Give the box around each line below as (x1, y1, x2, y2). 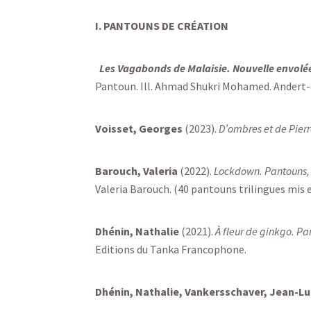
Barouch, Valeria (95, 164, 180, 178)
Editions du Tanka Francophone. (95, 242, 246, 256)
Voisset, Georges (95, 121, 185, 135)
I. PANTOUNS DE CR (95, 19, 191, 33)
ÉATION (191, 19, 228, 33)
